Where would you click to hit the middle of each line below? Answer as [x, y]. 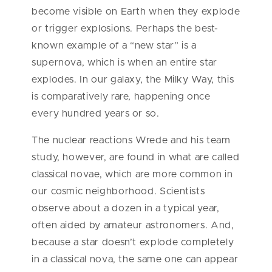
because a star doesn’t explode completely [133, 242]
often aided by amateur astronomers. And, [133, 225]
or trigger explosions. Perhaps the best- [125, 28]
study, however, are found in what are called [136, 157]
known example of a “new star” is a [114, 45]
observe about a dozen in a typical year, [126, 208]
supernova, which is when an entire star [124, 62]
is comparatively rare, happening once [121, 96]
